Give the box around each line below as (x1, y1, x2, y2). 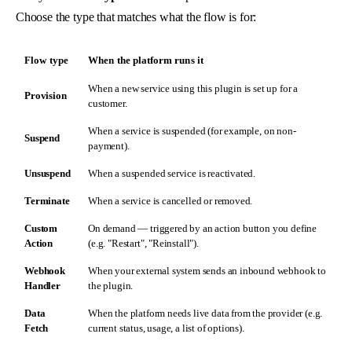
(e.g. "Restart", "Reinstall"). (88, 237, 199, 250)
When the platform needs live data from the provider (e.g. (88, 307, 323, 320)
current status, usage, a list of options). (88, 322, 244, 335)
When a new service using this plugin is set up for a (88, 82, 299, 95)
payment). (88, 140, 130, 152)
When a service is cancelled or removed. (88, 195, 253, 207)
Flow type (24, 54, 68, 67)
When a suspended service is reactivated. (88, 167, 256, 180)
